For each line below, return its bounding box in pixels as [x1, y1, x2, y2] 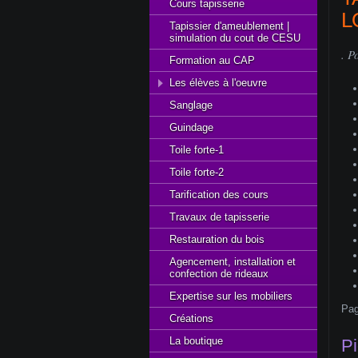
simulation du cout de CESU [169, 32, 300, 44]
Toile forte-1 [169, 144, 224, 156]
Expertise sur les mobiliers [169, 290, 292, 302]
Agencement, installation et [169, 256, 296, 268]
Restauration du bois [169, 233, 265, 245]
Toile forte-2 [169, 166, 224, 178]
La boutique [169, 335, 223, 347]
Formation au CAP [169, 54, 255, 66]
